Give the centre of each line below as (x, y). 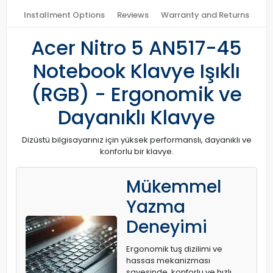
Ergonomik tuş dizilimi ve (174, 249)
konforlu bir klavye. (136, 151)
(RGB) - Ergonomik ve (136, 94)
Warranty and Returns (205, 15)
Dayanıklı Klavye (136, 117)
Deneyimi (167, 227)
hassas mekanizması (168, 261)
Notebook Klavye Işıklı (136, 71)
